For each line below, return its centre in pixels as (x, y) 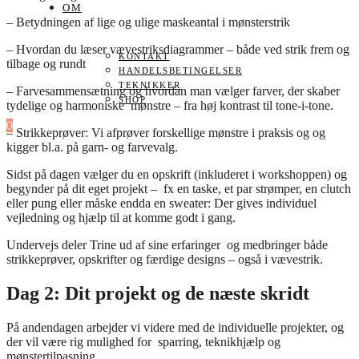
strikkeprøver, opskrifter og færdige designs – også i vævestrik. (165, 260)
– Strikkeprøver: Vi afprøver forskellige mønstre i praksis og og (166, 133)
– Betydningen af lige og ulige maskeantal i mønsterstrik (148, 22)
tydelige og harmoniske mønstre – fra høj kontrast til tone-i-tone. (170, 106)
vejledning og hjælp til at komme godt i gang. (121, 218)
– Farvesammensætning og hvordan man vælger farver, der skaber (173, 91)
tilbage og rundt (46, 64)
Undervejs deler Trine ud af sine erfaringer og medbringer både (167, 245)
